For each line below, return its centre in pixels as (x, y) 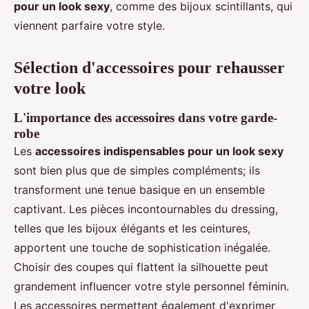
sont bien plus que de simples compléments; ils (137, 171)
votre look (50, 89)
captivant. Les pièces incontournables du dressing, (146, 209)
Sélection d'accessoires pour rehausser (149, 68)
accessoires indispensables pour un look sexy (159, 151)
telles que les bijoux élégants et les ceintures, (132, 229)
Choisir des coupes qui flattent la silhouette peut (141, 267)
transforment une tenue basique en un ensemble (139, 190)
